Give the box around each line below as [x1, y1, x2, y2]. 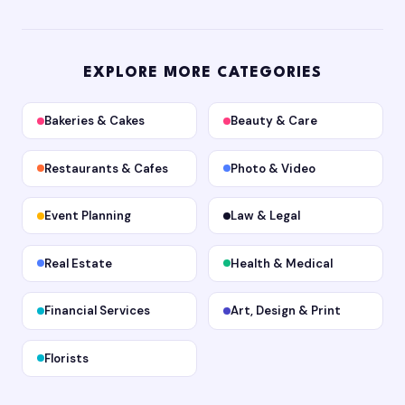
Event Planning [44, 208, 131, 224]
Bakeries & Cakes [44, 113, 145, 129]
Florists [44, 350, 89, 366]
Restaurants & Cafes [44, 160, 168, 176]
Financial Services [44, 303, 150, 319]
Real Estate [44, 255, 112, 271]
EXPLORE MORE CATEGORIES [83, 65, 322, 80]
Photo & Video [230, 160, 316, 176]
